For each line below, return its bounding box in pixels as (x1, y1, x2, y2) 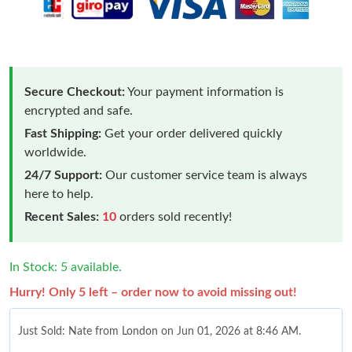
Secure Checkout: (24, 85, 125, 98)
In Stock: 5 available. (9, 260, 122, 273)
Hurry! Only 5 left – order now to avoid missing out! (9, 285, 297, 299)
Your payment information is (125, 85, 284, 98)
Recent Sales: (24, 210, 99, 223)
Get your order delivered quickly (101, 126, 282, 140)
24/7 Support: (24, 168, 102, 181)
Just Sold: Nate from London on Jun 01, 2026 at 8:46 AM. (18, 325, 301, 337)
